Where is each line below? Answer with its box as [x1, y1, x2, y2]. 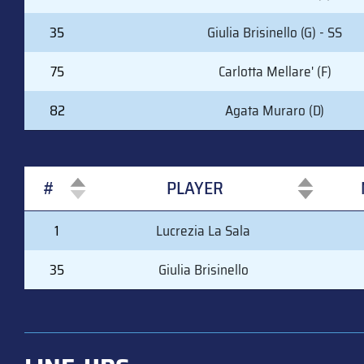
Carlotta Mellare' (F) [218, 59, 331, 83]
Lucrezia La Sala [156, 219, 250, 242]
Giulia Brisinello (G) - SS [207, 20, 342, 44]
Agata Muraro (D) [225, 98, 324, 122]
